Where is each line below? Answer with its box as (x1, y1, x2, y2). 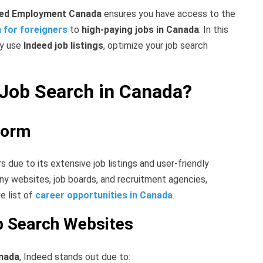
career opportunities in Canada (35, 190, 173, 201)
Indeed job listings (23, 40, 103, 52)
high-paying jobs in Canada (82, 24, 199, 36)
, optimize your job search (103, 40, 208, 52)
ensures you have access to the (102, 8, 235, 20)
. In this (199, 24, 228, 36)
